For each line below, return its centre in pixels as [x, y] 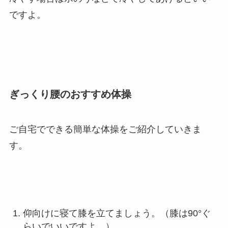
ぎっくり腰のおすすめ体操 [70, 94]
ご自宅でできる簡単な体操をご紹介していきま [105, 130]
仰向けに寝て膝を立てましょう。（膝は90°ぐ [117, 213]
